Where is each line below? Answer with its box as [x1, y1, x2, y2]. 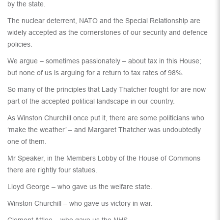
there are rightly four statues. [7, 166, 97, 174]
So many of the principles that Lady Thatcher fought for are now [7, 85, 206, 94]
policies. [7, 40, 32, 49]
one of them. [7, 137, 47, 146]
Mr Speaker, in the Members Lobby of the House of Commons [7, 154, 200, 163]
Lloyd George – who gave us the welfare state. [7, 183, 152, 191]
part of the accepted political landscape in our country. [7, 97, 175, 106]
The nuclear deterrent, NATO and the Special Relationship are [7, 17, 200, 25]
